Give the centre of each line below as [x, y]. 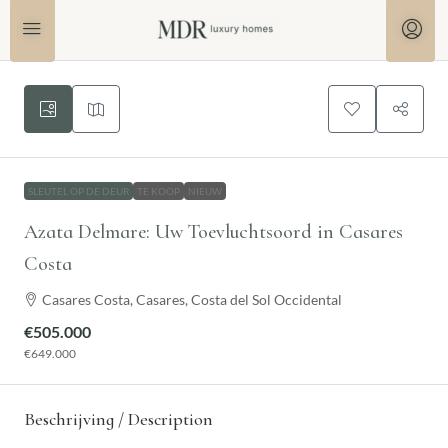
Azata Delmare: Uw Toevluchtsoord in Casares [213, 232]
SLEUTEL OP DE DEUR [78, 191]
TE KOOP [158, 191]
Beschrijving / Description [118, 419]
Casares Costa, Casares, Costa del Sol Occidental [192, 299]
